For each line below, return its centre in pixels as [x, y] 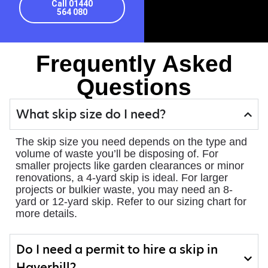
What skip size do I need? [91, 115]
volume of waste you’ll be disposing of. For [117, 154]
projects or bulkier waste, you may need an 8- [124, 190]
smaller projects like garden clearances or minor [130, 166]
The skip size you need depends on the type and [131, 142]
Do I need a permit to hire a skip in [117, 250]
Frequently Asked [134, 64]
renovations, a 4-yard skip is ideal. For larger [122, 178]
